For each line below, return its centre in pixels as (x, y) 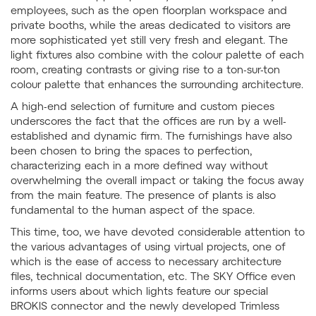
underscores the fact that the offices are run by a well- (148, 121)
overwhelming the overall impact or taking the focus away (157, 180)
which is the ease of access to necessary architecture (146, 261)
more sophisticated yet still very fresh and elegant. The (149, 40)
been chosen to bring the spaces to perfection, (131, 151)
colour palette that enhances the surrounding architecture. (157, 84)
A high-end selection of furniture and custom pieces (142, 106)
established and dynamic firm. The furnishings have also (151, 136)
